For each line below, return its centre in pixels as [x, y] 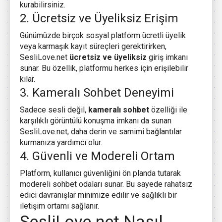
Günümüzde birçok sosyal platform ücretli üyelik [103, 36]
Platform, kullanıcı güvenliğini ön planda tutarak [100, 173]
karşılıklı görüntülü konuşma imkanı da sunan [96, 121]
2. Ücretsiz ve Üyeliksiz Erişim [99, 19]
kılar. [28, 79]
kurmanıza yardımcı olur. [61, 143]
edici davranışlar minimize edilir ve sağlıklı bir [98, 195]
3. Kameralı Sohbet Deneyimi [97, 93]
